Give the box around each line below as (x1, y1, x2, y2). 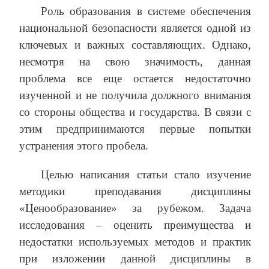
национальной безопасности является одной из (19, 22, 251, 35)
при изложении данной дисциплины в (19, 252, 251, 265)
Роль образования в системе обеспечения (41, 5, 251, 18)
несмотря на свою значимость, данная (19, 55, 251, 68)
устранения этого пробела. (19, 139, 148, 153)
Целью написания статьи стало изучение (41, 168, 251, 181)
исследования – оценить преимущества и (19, 219, 251, 232)
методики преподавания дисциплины (19, 185, 251, 198)
